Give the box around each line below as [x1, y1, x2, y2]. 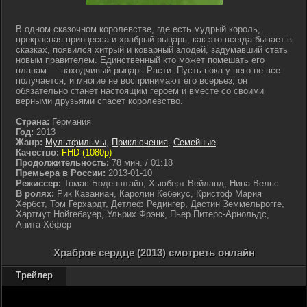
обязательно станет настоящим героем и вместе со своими [16, 86, 264, 96]
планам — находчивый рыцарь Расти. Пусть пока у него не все [16, 65, 280, 75]
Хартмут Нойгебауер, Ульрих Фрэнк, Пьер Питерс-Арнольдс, [16, 209, 269, 219]
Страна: [16, 116, 49, 127]
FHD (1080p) [59, 147, 112, 158]
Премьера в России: [16, 168, 106, 178]
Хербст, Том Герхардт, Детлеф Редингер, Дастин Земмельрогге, [16, 199, 284, 209]
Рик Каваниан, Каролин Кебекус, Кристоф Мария [57, 188, 262, 199]
